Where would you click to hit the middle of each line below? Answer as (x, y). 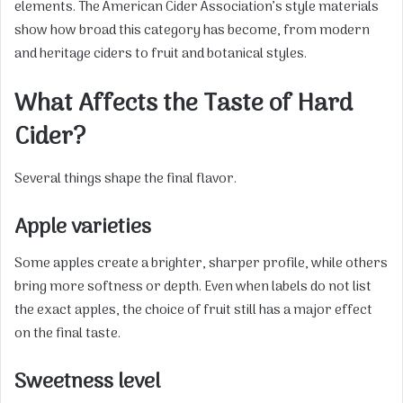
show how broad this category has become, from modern (192, 31)
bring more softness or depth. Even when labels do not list (193, 287)
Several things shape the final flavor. (125, 179)
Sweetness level (87, 383)
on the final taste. (67, 334)
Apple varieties (83, 227)
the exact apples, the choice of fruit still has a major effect (193, 311)
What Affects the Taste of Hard (184, 105)
